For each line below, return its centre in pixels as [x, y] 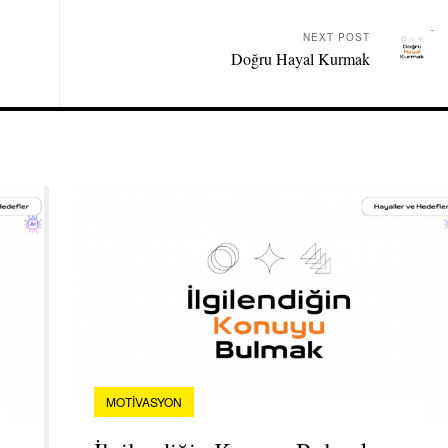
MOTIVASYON [144, 401]
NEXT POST [336, 37]
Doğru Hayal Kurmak [300, 58]
